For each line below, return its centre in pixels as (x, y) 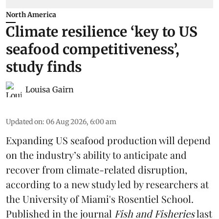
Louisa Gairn (50, 89)
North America (31, 14)
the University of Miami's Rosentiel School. (100, 198)
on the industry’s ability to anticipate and (96, 154)
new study (93, 184)
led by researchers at (162, 184)
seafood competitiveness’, (93, 49)
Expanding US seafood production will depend (108, 140)
